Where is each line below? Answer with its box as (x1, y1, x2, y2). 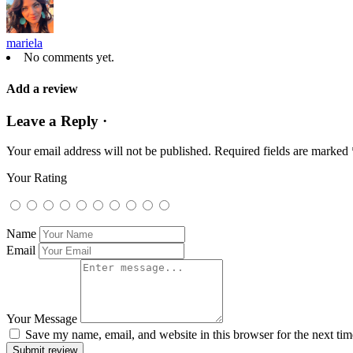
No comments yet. (24, 50, 114, 65)
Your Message (6, 312, 77, 326)
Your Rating (6, 171, 67, 185)
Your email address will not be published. (6, 144, 211, 158)
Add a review (6, 81, 78, 95)
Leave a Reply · (6, 112, 107, 129)
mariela (6, 36, 43, 50)
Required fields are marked (214, 144, 351, 158)
